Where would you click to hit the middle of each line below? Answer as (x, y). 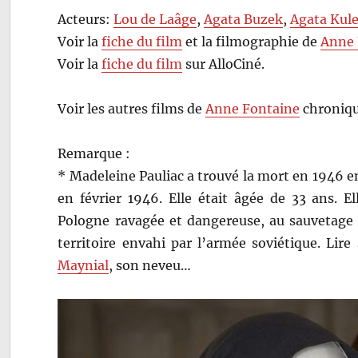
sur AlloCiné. (224, 64)
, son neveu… (150, 265)
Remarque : (94, 153)
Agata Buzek (244, 19)
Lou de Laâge (155, 19)
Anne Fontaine (253, 108)
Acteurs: (86, 19)
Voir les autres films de (132, 108)
